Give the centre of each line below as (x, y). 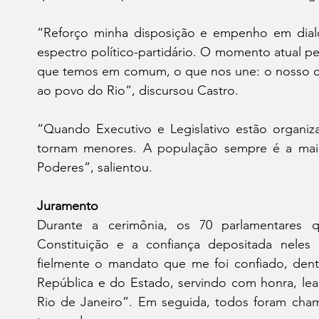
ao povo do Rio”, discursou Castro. (138, 90)
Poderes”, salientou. (95, 167)
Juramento (68, 205)
